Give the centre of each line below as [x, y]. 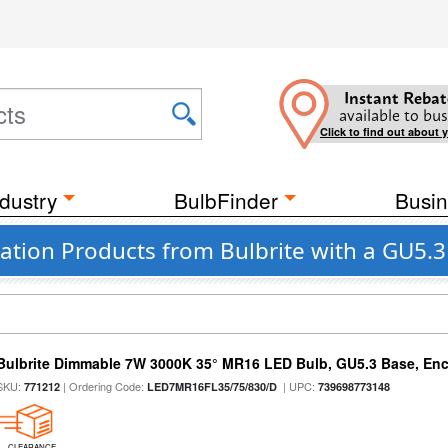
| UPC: [298, 386]
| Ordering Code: [104, 386]
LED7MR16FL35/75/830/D [212, 386]
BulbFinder [226, 200]
